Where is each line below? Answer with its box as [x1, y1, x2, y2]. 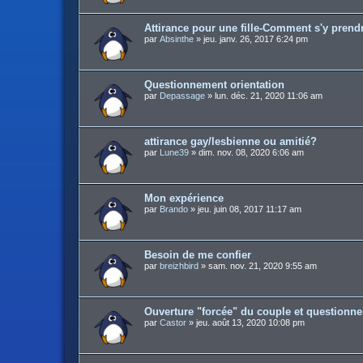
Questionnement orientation [144, 79, 284, 91]
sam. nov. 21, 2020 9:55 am [208, 261, 317, 271]
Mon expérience [144, 192, 224, 204]
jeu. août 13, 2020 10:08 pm [196, 318, 305, 327]
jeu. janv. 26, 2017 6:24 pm [203, 34, 308, 44]
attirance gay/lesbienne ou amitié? [144, 135, 317, 147]
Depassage [160, 91, 205, 100]
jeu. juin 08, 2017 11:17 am [198, 204, 301, 214]
